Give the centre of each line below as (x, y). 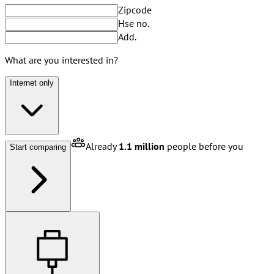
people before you (204, 146)
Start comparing (38, 147)
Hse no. (134, 24)
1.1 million (142, 146)
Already (102, 146)
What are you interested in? (61, 60)
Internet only (32, 83)
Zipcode (135, 10)
